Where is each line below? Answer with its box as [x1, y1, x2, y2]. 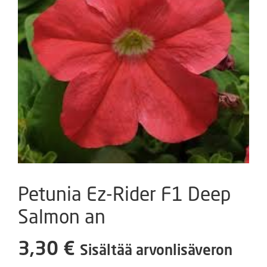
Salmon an [18, 204, 105, 228]
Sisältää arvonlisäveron [80, 240, 232, 258]
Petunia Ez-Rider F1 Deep [18, 182, 231, 205]
